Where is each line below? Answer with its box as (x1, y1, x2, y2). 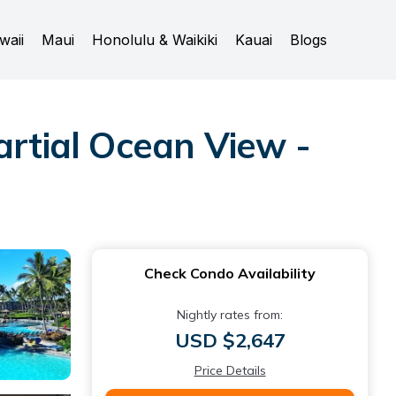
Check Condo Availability (144, 264, 316, 282)
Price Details (194, 362, 266, 378)
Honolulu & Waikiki (92, 31, 217, 49)
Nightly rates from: (177, 307, 283, 323)
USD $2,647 (174, 328, 286, 353)
